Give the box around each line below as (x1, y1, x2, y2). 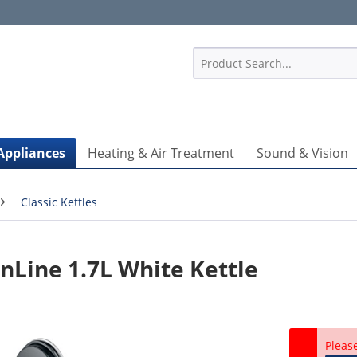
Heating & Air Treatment (88, 144, 234, 162)
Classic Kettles (21, 194, 97, 210)
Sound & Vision (257, 144, 348, 162)
